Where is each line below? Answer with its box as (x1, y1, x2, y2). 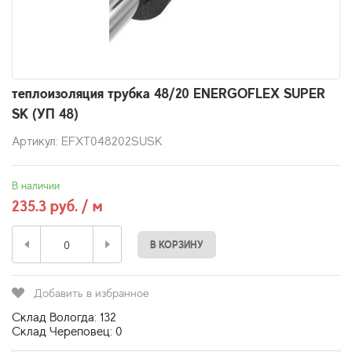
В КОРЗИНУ (150, 238, 203, 251)
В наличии (12, 179, 60, 192)
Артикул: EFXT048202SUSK (12, 134, 163, 148)
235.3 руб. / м (12, 196, 103, 215)
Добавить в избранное (34, 286, 149, 299)
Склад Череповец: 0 (12, 324, 123, 339)
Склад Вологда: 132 (12, 310, 116, 324)
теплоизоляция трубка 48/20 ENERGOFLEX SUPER (12, 85, 325, 101)
